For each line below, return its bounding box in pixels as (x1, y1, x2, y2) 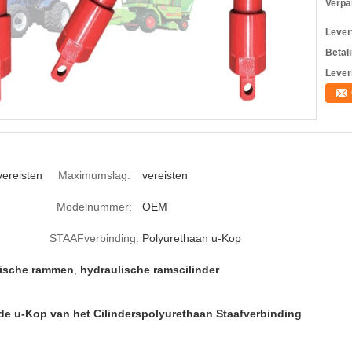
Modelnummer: (57, 200, 132, 213)
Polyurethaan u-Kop (142, 232, 241, 244)
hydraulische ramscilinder (80, 263, 219, 276)
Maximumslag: (58, 169, 130, 181)
